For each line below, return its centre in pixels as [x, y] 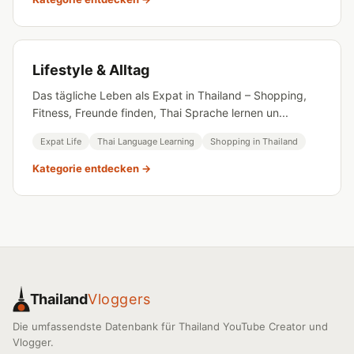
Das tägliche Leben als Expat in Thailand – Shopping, [169, 95]
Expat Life [61, 141]
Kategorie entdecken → [92, 168]
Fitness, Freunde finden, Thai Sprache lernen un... [160, 113]
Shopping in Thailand [254, 141]
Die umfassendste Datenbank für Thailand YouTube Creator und [170, 326]
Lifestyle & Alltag [91, 70]
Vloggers [119, 299]
